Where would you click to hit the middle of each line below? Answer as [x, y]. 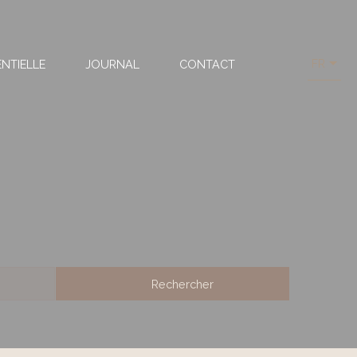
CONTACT [207, 64]
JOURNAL [112, 64]
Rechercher [182, 284]
